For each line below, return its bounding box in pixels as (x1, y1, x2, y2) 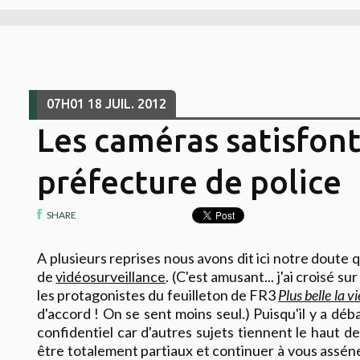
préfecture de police (36, 163, 342, 200)
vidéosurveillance (55, 267, 166, 285)
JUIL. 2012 (104, 96, 166, 112)
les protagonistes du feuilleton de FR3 (37, 285, 279, 304)
